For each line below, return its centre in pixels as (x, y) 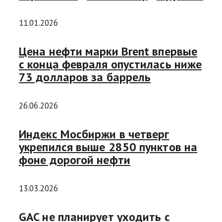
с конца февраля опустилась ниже (111, 64)
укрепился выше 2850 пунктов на (108, 147)
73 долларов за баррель (85, 77)
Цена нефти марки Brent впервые (108, 52)
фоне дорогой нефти (75, 160)
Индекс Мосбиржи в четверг (94, 134)
